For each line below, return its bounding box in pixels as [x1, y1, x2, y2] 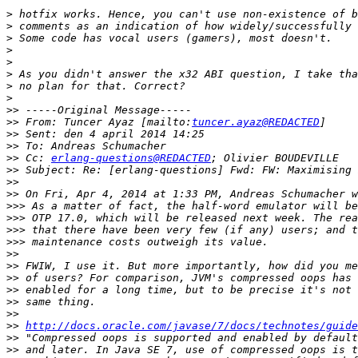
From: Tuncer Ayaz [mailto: [19, 116, 192, 129]
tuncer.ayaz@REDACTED [192, 116, 320, 129]
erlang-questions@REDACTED [51, 152, 211, 165]
